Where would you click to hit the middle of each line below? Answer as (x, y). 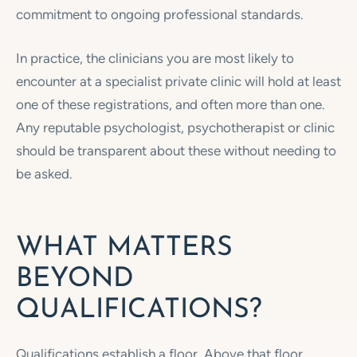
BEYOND (75, 279)
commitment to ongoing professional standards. (160, 14)
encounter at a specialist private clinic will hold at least (178, 81)
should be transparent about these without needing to (176, 150)
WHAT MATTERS (124, 248)
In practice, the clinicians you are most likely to (155, 58)
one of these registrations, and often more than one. (171, 104)
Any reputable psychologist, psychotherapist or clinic (175, 127)
